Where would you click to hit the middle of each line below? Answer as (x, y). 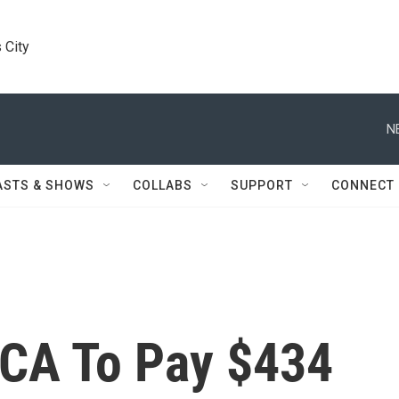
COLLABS (163, 185)
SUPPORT (262, 185)
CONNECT (363, 185)
